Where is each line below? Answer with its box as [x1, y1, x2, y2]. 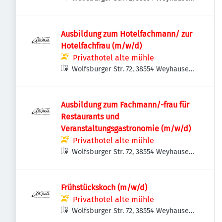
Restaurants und [61, 112, 119, 121]
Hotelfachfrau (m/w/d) [61, 41, 142, 51]
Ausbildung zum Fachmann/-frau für [61, 100, 189, 110]
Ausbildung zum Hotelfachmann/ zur [61, 29, 192, 39]
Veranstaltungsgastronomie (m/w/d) [61, 124, 191, 133]
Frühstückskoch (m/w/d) [61, 183, 147, 192]
